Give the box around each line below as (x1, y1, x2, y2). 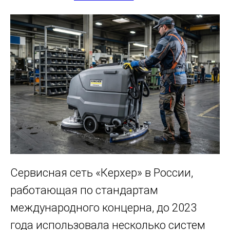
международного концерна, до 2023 (10, 201, 197, 214)
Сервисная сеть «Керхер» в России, (10, 166, 193, 179)
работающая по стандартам (10, 184, 158, 197)
